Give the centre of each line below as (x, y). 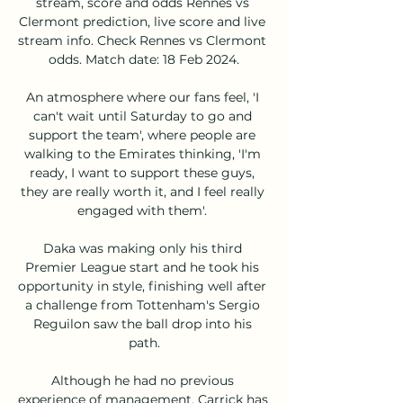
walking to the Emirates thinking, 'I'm (142, 153)
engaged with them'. (144, 210)
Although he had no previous (142, 380)
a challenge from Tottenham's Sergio (142, 304)
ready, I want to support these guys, (142, 172)
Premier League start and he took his (142, 267)
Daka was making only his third (142, 248)
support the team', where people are (142, 134)
